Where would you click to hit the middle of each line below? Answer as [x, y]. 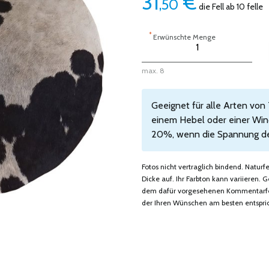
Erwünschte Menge [184, 37]
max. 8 [153, 71]
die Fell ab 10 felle [230, 7]
